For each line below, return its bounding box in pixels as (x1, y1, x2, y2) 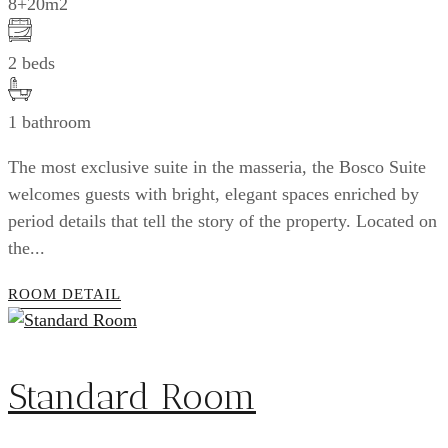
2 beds (8, 52, 55, 73)
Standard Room (8, 374, 256, 418)
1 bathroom (8, 111, 91, 132)
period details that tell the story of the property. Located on (8, 210, 437, 231)
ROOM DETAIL (8, 285, 121, 302)
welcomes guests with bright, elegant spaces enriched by (8, 183, 419, 204)
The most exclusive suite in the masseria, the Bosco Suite (8, 156, 426, 177)
